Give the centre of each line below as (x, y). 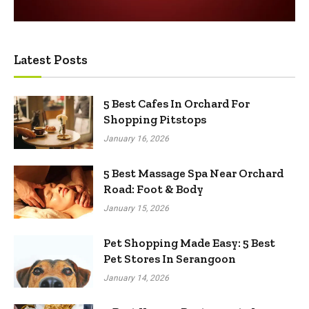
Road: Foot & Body (153, 189)
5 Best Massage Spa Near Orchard (193, 173)
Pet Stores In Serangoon (170, 258)
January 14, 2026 (136, 278)
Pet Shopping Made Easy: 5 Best (189, 242)
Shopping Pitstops (155, 120)
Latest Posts (51, 60)
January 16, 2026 (136, 139)
